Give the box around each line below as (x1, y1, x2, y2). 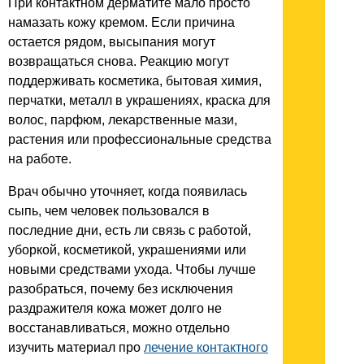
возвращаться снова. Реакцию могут (8, 54, 229, 68)
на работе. (8, 151, 71, 166)
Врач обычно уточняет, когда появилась (8, 184, 247, 198)
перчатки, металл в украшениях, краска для (8, 93, 271, 107)
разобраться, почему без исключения (8, 281, 233, 296)
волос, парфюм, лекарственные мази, (8, 112, 237, 127)
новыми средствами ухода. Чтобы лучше (8, 262, 256, 276)
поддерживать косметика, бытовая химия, (8, 73, 262, 88)
